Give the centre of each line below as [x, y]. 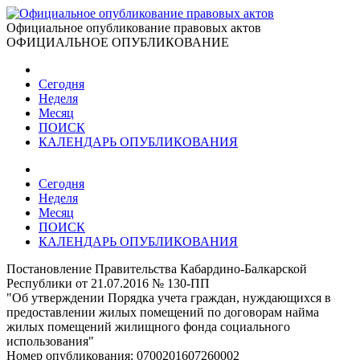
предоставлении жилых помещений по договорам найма [163, 312]
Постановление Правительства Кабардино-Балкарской [157, 269]
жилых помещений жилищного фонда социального [148, 327]
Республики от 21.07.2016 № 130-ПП [108, 283]
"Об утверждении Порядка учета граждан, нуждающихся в [169, 298]
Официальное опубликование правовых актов [134, 28]
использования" [50, 341]
